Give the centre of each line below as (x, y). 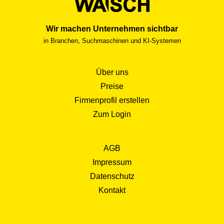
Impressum (112, 162)
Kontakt (112, 190)
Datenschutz (112, 176)
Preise (112, 86)
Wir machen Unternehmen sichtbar (112, 28)
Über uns (112, 72)
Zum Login (112, 114)
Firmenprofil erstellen (112, 100)
